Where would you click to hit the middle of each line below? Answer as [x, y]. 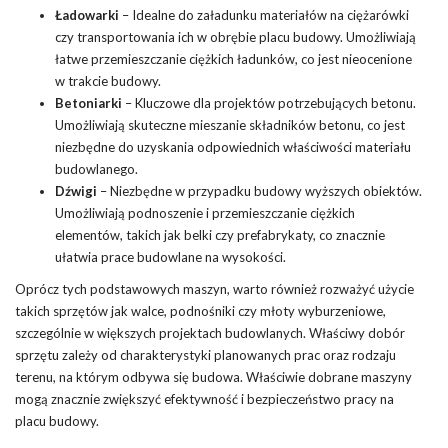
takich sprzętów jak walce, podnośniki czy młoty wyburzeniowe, [200, 310]
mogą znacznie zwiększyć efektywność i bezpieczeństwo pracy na [204, 398]
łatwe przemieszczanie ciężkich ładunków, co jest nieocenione [233, 58]
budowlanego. [96, 168]
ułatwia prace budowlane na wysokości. [170, 256]
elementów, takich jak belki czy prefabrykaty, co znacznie [220, 234]
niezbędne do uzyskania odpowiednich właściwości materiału [233, 146]
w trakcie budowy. [108, 80]
